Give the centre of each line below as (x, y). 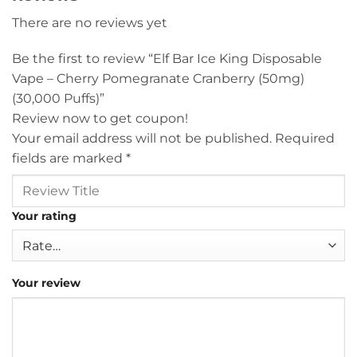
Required (305, 139)
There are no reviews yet (90, 22)
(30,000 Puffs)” (60, 99)
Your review (46, 283)
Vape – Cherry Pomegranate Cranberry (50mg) (158, 79)
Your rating (44, 216)
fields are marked (69, 159)
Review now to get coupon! (100, 119)
